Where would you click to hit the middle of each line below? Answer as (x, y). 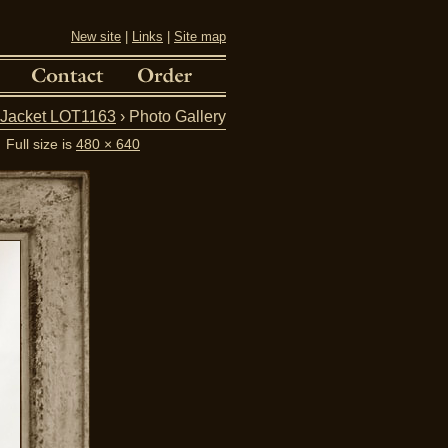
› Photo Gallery (171, 116)
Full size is (41, 144)
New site (96, 36)
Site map (200, 36)
